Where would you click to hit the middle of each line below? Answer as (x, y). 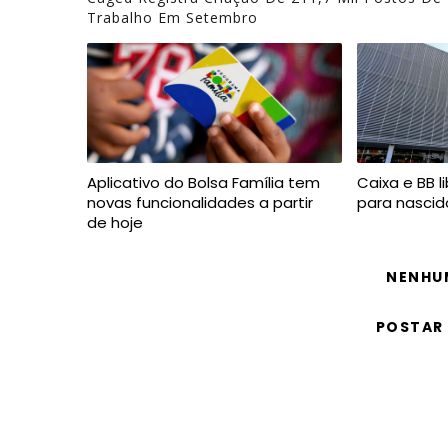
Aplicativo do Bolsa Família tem (203, 183)
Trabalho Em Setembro (172, 18)
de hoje (115, 223)
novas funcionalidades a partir (200, 203)
